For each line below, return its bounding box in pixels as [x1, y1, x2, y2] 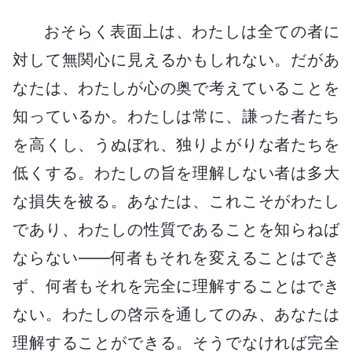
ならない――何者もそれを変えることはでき [13, 247, 339, 267]
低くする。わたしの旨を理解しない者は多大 [13, 163, 339, 182]
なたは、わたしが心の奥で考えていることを [13, 78, 339, 97]
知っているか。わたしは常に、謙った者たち [13, 106, 339, 126]
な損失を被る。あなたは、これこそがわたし [13, 191, 339, 211]
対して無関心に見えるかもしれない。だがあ [13, 49, 339, 69]
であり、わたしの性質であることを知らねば [13, 219, 339, 239]
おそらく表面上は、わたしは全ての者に [44, 21, 339, 41]
